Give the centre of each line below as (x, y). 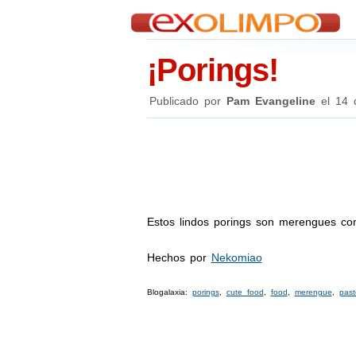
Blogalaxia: (169, 292)
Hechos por (179, 257)
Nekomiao (236, 257)
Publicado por (185, 101)
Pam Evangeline (271, 101)
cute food (245, 292)
